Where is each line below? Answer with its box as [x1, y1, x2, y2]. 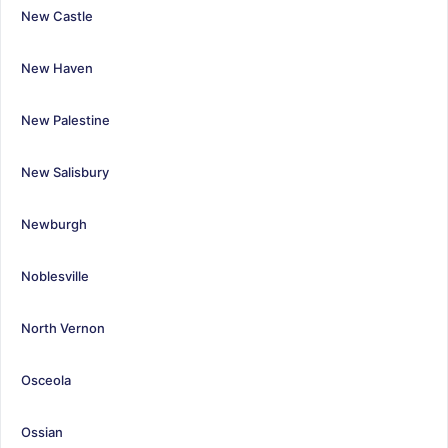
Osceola [21, 371, 71, 388]
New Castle [21, 7, 93, 24]
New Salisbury [21, 163, 109, 180]
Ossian [21, 423, 63, 440]
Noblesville [21, 267, 89, 284]
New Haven [21, 59, 93, 76]
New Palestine [21, 111, 110, 128]
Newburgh [21, 215, 87, 232]
